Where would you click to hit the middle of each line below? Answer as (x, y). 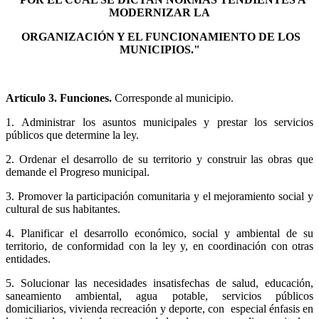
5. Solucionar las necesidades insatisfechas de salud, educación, (159, 283)
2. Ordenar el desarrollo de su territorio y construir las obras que (159, 159)
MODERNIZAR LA (159, 12)
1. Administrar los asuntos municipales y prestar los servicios (159, 122)
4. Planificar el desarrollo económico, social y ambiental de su (159, 233)
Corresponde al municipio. (173, 98)
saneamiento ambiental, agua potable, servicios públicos (159, 296)
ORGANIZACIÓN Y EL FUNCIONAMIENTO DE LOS (161, 36)
